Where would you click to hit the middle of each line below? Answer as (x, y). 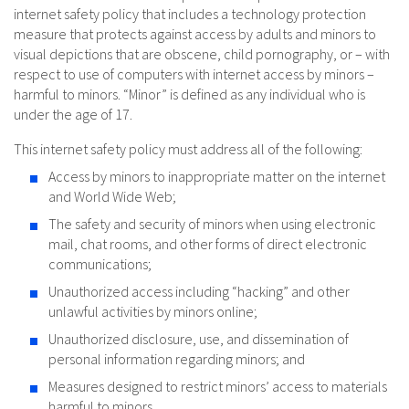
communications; (100, 264)
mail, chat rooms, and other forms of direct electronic (208, 244)
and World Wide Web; (112, 197)
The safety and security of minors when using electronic (212, 224)
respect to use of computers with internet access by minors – (194, 74)
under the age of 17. (73, 115)
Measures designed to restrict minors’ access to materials (218, 387)
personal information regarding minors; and (177, 359)
